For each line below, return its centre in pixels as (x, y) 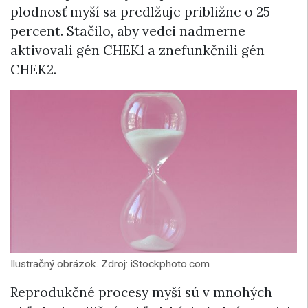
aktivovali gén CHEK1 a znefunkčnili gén (137, 51)
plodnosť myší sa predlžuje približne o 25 (140, 12)
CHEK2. (33, 70)
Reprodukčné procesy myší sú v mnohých (141, 292)
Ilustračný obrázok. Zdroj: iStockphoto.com (110, 264)
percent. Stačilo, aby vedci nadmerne (128, 31)
